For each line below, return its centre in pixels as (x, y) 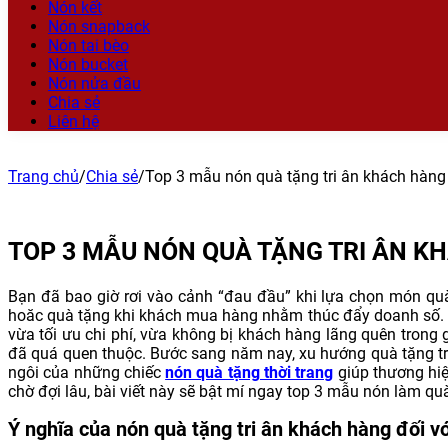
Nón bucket (88, 64)
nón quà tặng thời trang (249, 372)
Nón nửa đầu (94, 83)
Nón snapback (99, 26)
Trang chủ (43, 176)
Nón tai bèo (88, 45)
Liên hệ (73, 121)
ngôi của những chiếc (87, 372)
